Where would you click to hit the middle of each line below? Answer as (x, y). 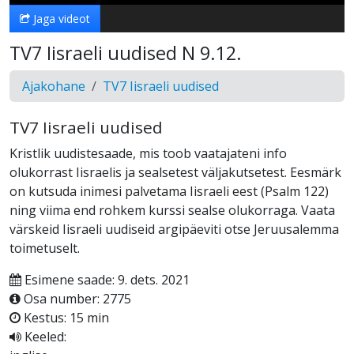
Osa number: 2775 (76, 298)
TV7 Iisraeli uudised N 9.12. (126, 53)
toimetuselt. (45, 248)
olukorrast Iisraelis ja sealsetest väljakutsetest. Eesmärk (175, 172)
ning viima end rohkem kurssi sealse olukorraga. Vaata (172, 210)
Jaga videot (60, 18)
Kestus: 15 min (65, 317)
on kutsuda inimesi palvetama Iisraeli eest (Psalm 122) (169, 191)
